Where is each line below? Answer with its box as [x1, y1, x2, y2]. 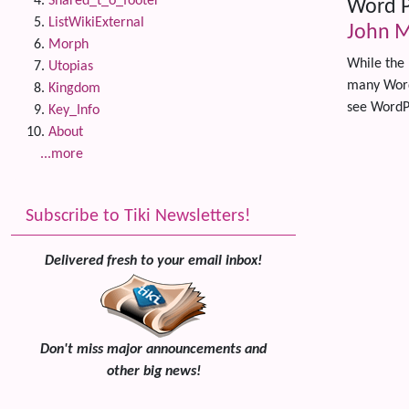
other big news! [106, 364, 201, 379]
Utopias [48, 59, 93, 74]
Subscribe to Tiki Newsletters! [26, 207, 251, 225]
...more [40, 147, 83, 162]
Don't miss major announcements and [40, 342, 267, 357]
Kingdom [48, 81, 100, 96]
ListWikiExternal [48, 16, 144, 30]
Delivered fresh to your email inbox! [45, 254, 262, 268]
